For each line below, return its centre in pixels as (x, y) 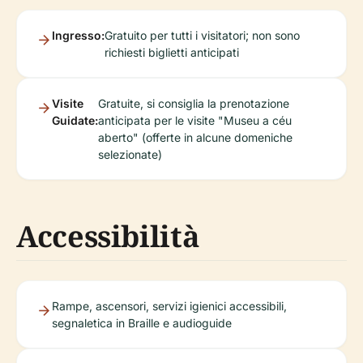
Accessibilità (108, 236)
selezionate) (130, 154)
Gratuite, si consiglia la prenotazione (194, 103)
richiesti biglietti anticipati (172, 52)
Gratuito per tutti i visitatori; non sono (202, 35)
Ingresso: (78, 35)
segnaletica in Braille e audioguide (142, 322)
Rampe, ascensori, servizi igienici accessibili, (169, 305)
